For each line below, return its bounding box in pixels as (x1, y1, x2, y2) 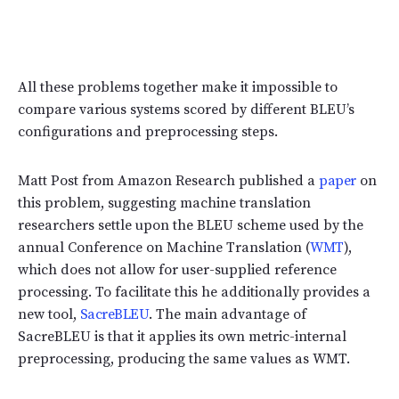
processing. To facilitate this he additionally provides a (18, 282, 370, 301)
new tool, (18, 305, 77, 323)
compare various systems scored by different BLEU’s (18, 100, 354, 118)
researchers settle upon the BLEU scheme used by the (18, 216, 363, 234)
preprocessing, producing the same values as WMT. (18, 349, 350, 368)
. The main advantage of (149, 305, 307, 323)
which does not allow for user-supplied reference (18, 260, 337, 279)
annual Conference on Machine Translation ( (18, 238, 310, 256)
